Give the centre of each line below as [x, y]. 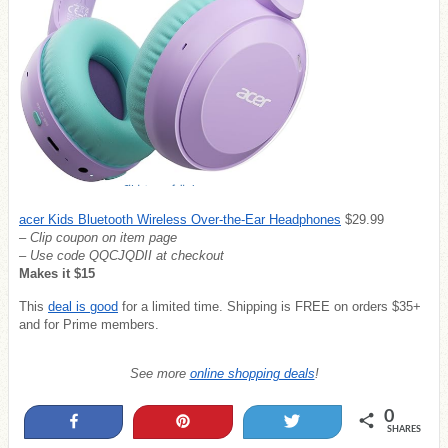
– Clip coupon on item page [98, 237]
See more [159, 373]
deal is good [83, 307]
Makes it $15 [59, 273]
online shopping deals [252, 373]
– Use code [54, 255]
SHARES [403, 430]
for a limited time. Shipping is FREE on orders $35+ [269, 307]
